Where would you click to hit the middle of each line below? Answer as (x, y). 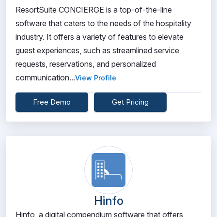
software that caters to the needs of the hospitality (103, 23)
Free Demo (52, 102)
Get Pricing (130, 102)
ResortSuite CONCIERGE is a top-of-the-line (94, 10)
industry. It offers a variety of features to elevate (100, 37)
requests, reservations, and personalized (86, 64)
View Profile (96, 78)
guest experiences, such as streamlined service (97, 50)
